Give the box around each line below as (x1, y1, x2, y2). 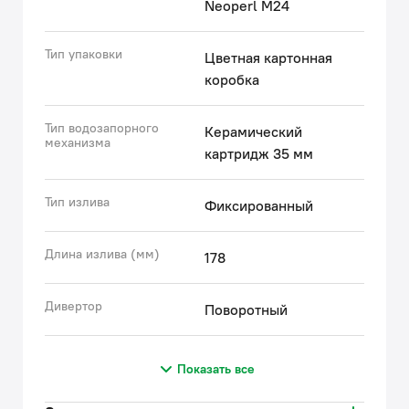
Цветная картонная (204, 48, 332, 67)
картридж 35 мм (204, 144, 313, 163)
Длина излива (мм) (45, 246, 160, 262)
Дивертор (45, 298, 102, 314)
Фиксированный (204, 196, 313, 215)
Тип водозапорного (45, 120, 159, 136)
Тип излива (45, 194, 110, 210)
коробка (204, 70, 259, 89)
